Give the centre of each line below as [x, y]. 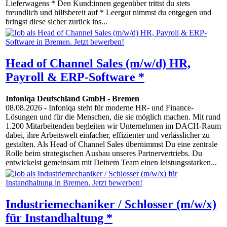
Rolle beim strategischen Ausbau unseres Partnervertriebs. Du [104, 154]
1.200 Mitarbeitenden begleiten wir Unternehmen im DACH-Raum [113, 126]
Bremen [126, 99]
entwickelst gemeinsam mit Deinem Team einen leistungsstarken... [111, 163]
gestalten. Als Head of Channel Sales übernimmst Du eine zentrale [111, 144]
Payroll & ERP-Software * [75, 77]
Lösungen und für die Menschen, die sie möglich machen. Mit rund [113, 117]
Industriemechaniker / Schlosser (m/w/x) [111, 204]
